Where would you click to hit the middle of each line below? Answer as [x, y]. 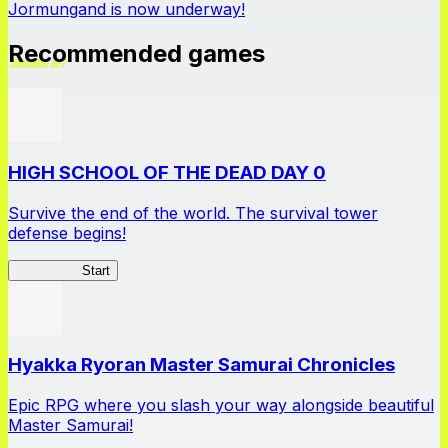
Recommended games [136, 54]
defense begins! [67, 232]
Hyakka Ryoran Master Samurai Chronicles [201, 365]
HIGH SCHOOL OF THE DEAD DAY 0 [167, 172]
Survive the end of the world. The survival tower [193, 212]
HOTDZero [49, 270]
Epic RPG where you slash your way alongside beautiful [221, 404]
